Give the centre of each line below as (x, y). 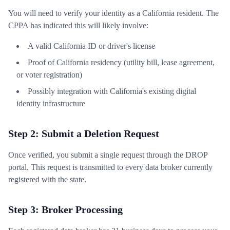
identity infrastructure (51, 103)
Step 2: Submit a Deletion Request (84, 133)
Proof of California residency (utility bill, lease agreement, (121, 62)
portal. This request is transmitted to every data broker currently (110, 167)
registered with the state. (47, 179)
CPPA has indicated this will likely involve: (78, 25)
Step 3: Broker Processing (65, 209)
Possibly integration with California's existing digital (112, 91)
